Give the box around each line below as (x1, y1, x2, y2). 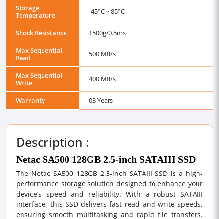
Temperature (16, 11, 55, 20)
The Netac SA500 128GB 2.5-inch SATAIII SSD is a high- (16, 169, 203, 178)
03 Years (89, 96, 113, 105)
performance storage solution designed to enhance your (16, 179, 203, 188)
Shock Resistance (16, 28, 66, 37)
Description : (16, 133, 89, 150)
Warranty (16, 96, 45, 105)
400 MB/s (89, 74, 116, 83)
